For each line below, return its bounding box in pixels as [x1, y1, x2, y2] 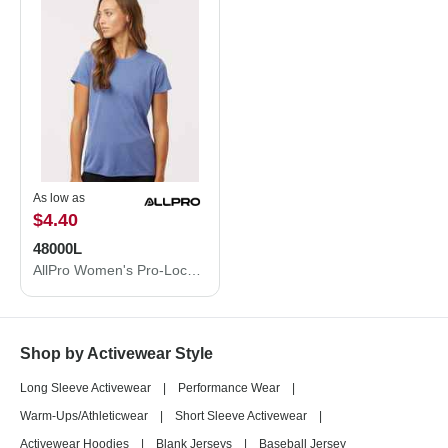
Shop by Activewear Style [20, 345, 213, 362]
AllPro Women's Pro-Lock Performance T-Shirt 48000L [187, 262, 201, 278]
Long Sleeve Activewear [20, 381, 151, 395]
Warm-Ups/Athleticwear [20, 409, 148, 423]
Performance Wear [178, 381, 280, 395]
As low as [33, 191, 85, 205]
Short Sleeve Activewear [175, 409, 307, 423]
